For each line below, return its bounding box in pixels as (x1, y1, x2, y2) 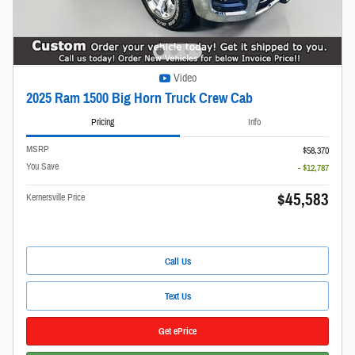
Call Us (164, 254, 191, 267)
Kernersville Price (26, 191, 85, 204)
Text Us (164, 290, 191, 303)
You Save (26, 160, 59, 174)
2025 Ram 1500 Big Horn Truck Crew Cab (26, 89, 253, 107)
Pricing (91, 115, 115, 128)
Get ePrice (158, 325, 197, 338)
